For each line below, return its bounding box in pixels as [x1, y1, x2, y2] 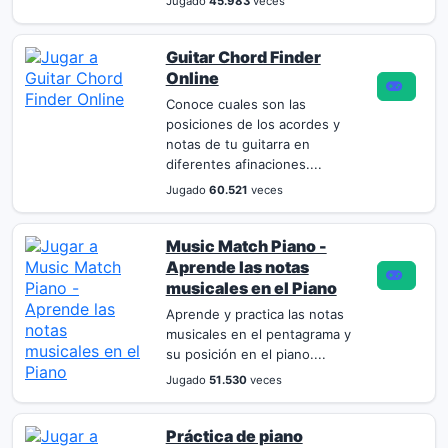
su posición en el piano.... [165, 346, 326, 362]
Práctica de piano [165, 426, 303, 446]
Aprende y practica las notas [165, 306, 344, 322]
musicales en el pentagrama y [165, 326, 351, 342]
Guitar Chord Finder [165, 47, 321, 67]
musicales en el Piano [165, 278, 337, 298]
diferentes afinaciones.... [165, 156, 322, 172]
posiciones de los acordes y [165, 116, 340, 132]
